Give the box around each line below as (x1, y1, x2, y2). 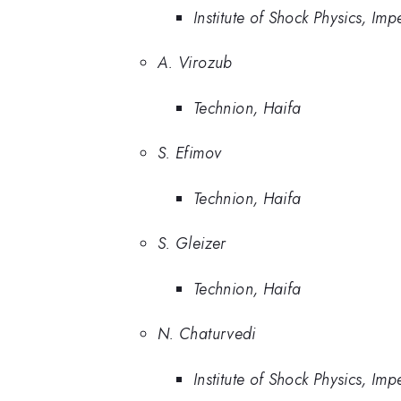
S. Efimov (158, 141, 222, 166)
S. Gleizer (158, 232, 226, 256)
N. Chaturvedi (158, 322, 256, 346)
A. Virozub (158, 51, 233, 75)
